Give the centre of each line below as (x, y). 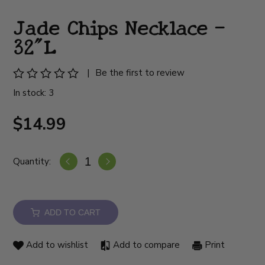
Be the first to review (140, 73)
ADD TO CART (70, 213)
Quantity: (32, 161)
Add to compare (146, 245)
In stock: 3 (34, 93)
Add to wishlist (56, 245)
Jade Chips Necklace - (119, 27)
